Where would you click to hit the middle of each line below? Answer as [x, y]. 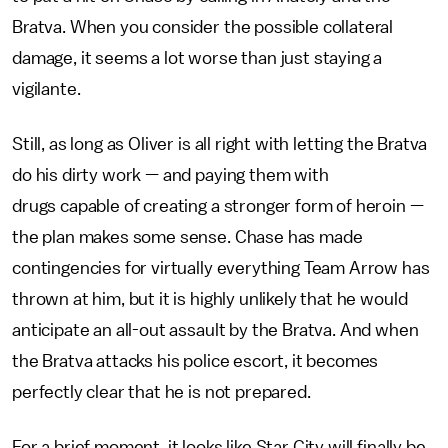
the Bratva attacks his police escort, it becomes [195, 360]
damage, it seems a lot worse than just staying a [197, 57]
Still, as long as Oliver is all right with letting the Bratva [220, 143]
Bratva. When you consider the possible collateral [203, 26]
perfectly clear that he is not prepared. [163, 391]
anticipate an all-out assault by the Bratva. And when [215, 329]
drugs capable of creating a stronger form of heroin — [218, 205]
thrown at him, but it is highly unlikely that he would [210, 298]
